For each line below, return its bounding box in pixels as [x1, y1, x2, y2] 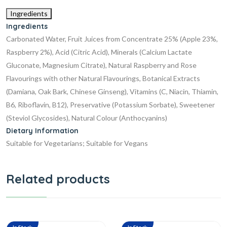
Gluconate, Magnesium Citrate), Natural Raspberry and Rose [6, 61, 197, 70]
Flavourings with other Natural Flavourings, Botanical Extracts [6, 74, 200, 83]
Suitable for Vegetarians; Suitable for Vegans [6, 139, 148, 148]
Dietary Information [6, 126, 79, 136]
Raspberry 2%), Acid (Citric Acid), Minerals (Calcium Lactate [6, 48, 192, 57]
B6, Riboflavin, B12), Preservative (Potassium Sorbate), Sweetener [6, 100, 215, 109]
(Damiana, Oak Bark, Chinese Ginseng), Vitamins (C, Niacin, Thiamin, [6, 87, 218, 96]
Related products [6, 171, 110, 187]
